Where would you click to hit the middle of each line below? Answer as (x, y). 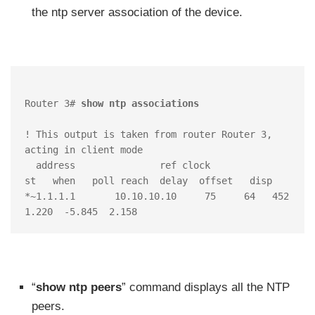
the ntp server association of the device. (137, 12)
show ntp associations (140, 103)
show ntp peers (79, 287)
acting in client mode (84, 149)
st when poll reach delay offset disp (148, 180)
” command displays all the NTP (206, 287)
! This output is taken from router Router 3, (148, 134)
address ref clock (30, 165)
